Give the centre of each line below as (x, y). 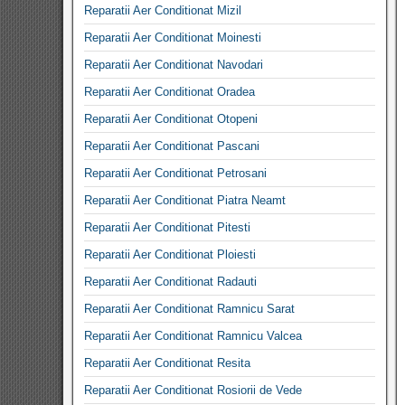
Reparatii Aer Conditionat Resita (167, 363)
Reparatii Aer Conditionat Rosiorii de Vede (193, 390)
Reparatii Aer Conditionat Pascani (172, 146)
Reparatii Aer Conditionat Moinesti (173, 38)
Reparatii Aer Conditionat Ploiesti (170, 254)
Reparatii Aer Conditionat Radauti (170, 282)
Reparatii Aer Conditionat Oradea (170, 92)
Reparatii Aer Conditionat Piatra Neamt (185, 200)
